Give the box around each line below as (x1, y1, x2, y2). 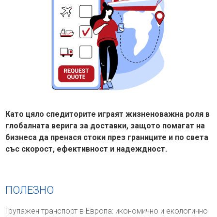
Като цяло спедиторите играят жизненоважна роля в (5, 109, 210, 119)
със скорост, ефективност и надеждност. (5, 144, 168, 154)
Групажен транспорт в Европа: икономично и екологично (5, 206, 208, 216)
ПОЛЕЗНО (5, 184, 54, 196)
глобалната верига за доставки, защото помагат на (5, 121, 205, 130)
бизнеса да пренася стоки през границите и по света (5, 132, 209, 142)
